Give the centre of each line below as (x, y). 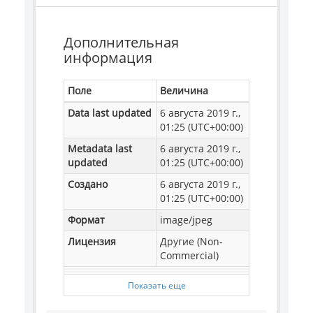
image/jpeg (186, 219)
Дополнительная (121, 42)
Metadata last (100, 148)
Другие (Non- (191, 241)
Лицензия (92, 241)
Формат (86, 219)
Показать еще (156, 285)
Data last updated (110, 112)
